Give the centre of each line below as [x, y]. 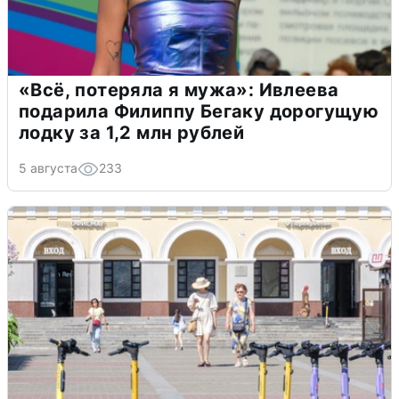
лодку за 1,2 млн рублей [132, 132]
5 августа [48, 167]
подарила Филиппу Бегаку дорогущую [199, 111]
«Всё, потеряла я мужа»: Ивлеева [179, 90]
